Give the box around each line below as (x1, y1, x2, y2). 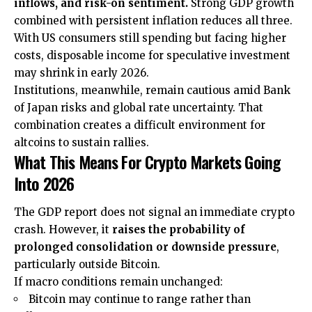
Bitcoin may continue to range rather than (29, 292, 251, 306)
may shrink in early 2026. (14, 65, 152, 79)
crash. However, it (14, 223, 112, 237)
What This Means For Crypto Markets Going (14, 148, 281, 174)
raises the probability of (112, 223, 245, 237)
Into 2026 (14, 170, 75, 196)
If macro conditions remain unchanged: (14, 275, 223, 289)
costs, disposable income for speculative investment (14, 48, 290, 62)
